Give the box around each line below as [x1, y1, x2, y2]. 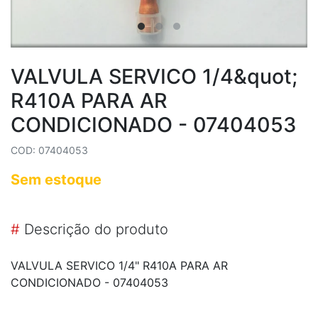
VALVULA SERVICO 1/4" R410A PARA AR [11, 258, 228, 273]
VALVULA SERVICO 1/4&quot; [11, 63, 297, 89]
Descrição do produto [20, 220, 168, 238]
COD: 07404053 [11, 143, 88, 156]
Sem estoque [11, 170, 102, 188]
